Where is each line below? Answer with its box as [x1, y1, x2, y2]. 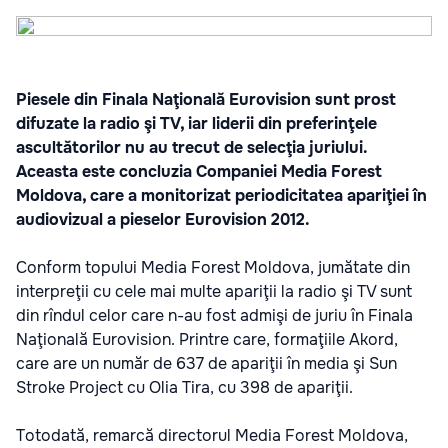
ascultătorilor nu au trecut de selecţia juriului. [16, 137, 367, 158]
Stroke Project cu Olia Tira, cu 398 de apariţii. [16, 377, 353, 398]
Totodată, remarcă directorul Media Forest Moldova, [16, 425, 408, 446]
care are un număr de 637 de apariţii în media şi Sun [16, 353, 397, 374]
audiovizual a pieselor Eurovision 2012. [16, 209, 310, 230]
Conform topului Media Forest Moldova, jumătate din [16, 257, 410, 278]
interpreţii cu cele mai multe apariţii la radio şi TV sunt [16, 281, 412, 302]
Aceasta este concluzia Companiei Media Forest [16, 161, 382, 182]
